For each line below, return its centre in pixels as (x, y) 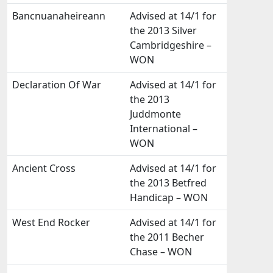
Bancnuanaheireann (59, 16)
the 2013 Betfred (168, 183)
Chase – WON (161, 252)
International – (164, 129)
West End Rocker (51, 222)
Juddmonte (155, 114)
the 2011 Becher (167, 237)
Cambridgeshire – (171, 45)
